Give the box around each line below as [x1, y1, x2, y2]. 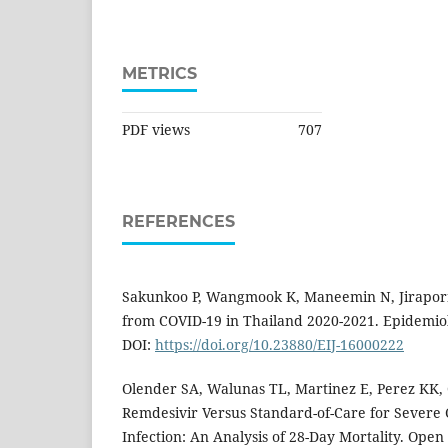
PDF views [122, 120, 190, 140]
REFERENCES [122, 212, 235, 232]
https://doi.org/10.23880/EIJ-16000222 [155, 335, 404, 355]
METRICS [122, 64, 197, 84]
